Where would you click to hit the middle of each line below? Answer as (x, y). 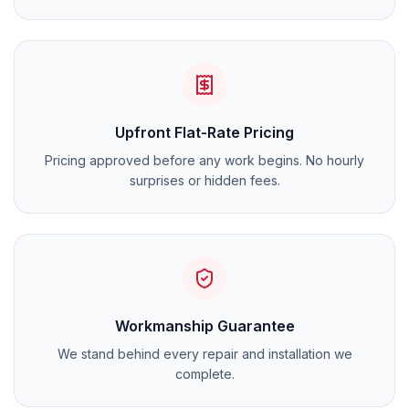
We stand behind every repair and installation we (204, 354)
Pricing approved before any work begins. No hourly (204, 160)
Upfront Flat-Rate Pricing (204, 132)
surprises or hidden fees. (204, 180)
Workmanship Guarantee (204, 326)
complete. (204, 374)
